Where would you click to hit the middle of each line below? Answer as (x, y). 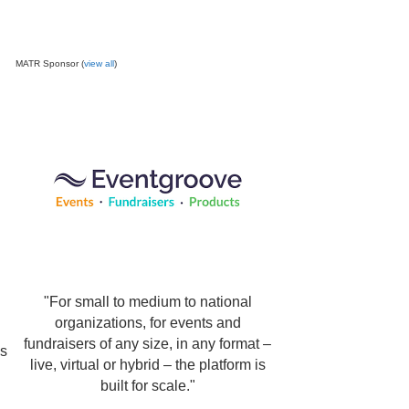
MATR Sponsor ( (50, 63)
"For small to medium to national (147, 302)
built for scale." (147, 386)
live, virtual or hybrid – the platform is (147, 365)
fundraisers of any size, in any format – (147, 344)
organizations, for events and (147, 323)
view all (100, 63)
